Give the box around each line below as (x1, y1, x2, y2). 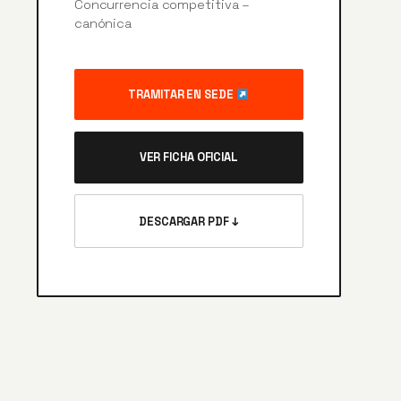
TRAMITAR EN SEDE (128, 87, 236, 103)
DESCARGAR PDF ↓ (139, 213, 239, 229)
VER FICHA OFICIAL (139, 149, 238, 166)
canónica (73, 15, 132, 31)
